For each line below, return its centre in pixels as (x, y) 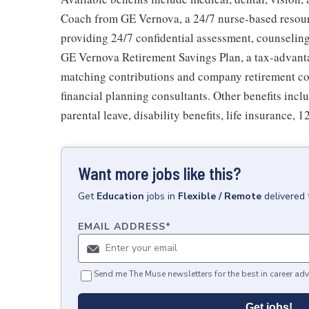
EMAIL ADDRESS (122, 227)
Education (120, 196)
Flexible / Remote (220, 196)
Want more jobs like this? (159, 173)
